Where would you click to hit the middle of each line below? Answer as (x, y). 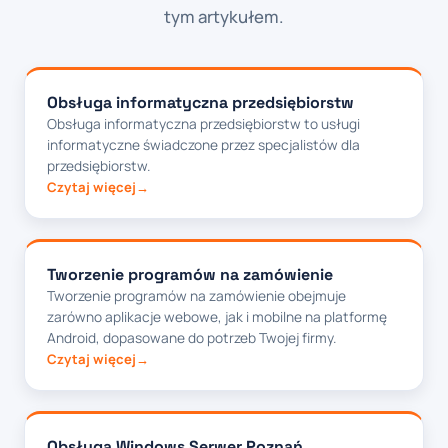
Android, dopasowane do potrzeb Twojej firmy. (191, 338)
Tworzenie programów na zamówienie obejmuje (196, 296)
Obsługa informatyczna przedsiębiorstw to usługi (203, 124)
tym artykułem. (224, 17)
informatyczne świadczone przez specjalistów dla (203, 145)
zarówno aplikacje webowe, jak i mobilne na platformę (217, 317)
